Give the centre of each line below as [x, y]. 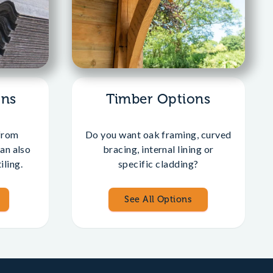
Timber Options [158, 99]
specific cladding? [158, 164]
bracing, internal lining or [158, 149]
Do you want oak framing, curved [158, 134]
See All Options [158, 199]
